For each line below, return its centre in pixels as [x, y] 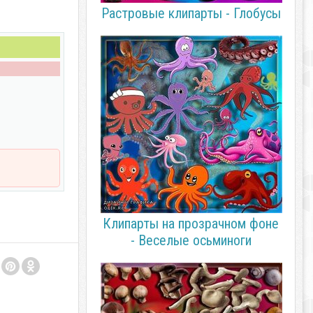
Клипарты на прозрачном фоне [191, 224]
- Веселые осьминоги [191, 240]
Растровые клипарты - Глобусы [191, 13]
